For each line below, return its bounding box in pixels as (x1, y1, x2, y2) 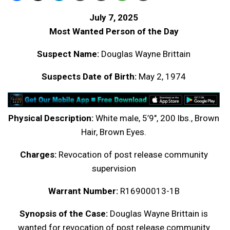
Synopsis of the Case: (20, 208, 108, 219)
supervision (91, 163, 136, 174)
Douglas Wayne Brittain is (108, 208, 208, 219)
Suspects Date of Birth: (42, 71, 137, 82)
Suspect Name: (37, 49, 99, 60)
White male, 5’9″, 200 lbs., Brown (93, 113, 219, 124)
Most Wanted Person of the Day (49, 26, 179, 37)
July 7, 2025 (89, 12, 138, 23)
